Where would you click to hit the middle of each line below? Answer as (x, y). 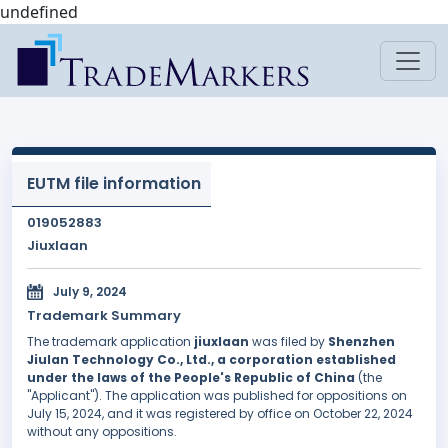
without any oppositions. (102, 432)
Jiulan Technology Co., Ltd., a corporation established (211, 360)
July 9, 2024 (90, 292)
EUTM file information (114, 183)
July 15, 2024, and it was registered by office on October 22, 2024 (220, 414)
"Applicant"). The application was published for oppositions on (217, 396)
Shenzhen (361, 342)
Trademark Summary (104, 316)
